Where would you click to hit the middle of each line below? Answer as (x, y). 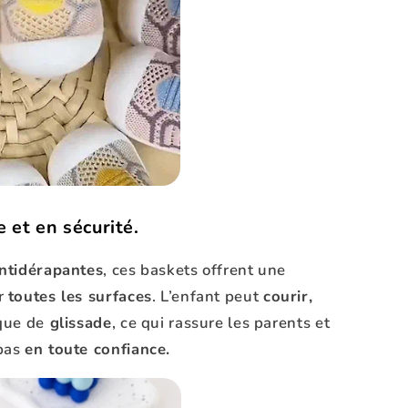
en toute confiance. (98, 349)
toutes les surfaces (80, 296)
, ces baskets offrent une (195, 270)
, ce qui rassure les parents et (221, 322)
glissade (78, 322)
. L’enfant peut (207, 296)
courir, (288, 296)
